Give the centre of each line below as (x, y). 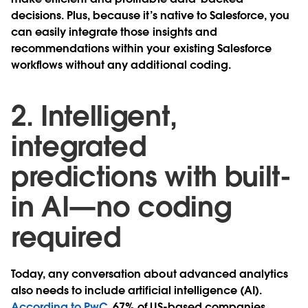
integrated (79, 146)
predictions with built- (151, 176)
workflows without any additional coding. (124, 65)
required (66, 237)
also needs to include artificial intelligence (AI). (136, 290)
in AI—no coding (121, 207)
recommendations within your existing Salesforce (141, 48)
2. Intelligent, (94, 116)
